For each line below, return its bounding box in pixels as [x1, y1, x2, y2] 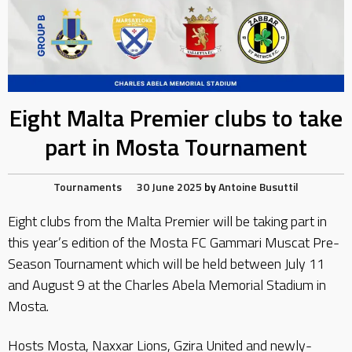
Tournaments [53, 178, 122, 195]
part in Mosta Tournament [45, 129, 307, 165]
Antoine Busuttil [218, 178, 299, 195]
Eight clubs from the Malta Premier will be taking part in [8, 211, 327, 232]
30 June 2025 [137, 178, 202, 195]
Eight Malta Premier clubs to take [9, 100, 343, 136]
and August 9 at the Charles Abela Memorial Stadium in [8, 274, 326, 295]
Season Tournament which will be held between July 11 [8, 253, 324, 274]
